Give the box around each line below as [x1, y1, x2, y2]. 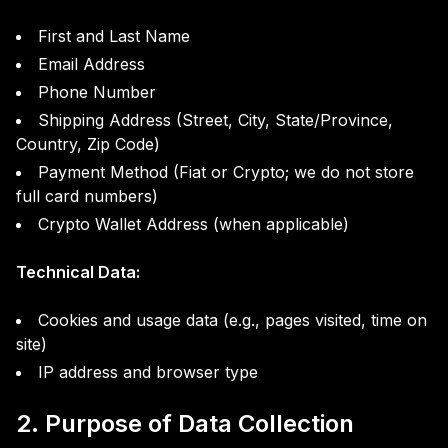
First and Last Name [38, 26, 190, 46]
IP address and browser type [38, 362, 258, 382]
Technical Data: [16, 262, 140, 282]
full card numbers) [16, 186, 158, 206]
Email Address [38, 54, 145, 74]
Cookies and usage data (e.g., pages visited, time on [38, 310, 427, 330]
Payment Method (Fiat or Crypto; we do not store [38, 162, 414, 182]
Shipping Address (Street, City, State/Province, [38, 110, 393, 130]
